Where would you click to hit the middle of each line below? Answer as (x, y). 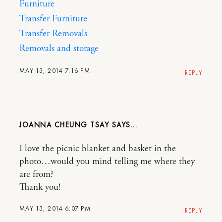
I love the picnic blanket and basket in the (98, 149)
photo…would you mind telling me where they (107, 162)
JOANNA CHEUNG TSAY (64, 125)
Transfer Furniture (53, 19)
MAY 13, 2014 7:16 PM (55, 71)
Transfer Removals (53, 34)
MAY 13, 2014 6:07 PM (55, 209)
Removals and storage (59, 49)
